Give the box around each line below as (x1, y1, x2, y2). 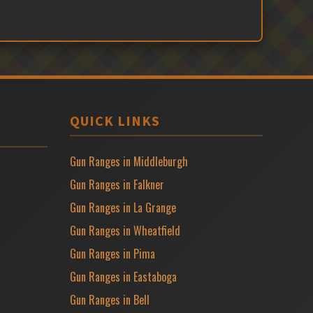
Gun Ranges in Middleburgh (70, 153, 188, 170)
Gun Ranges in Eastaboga (70, 268, 177, 285)
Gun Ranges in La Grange (70, 199, 176, 216)
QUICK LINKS (70, 112, 160, 129)
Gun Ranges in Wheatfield (70, 222, 180, 239)
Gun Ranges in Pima (70, 245, 155, 262)
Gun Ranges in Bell (70, 291, 150, 308)
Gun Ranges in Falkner (70, 176, 164, 193)
